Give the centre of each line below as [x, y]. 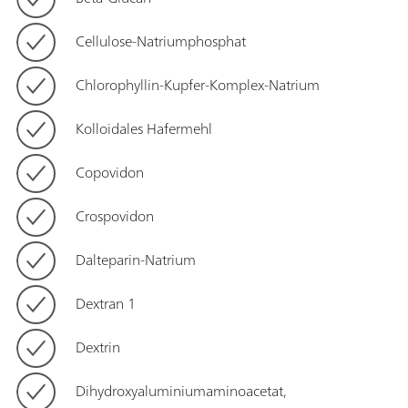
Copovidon [110, 173]
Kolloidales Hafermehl [144, 129]
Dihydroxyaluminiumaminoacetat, [181, 391]
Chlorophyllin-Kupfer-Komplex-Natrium [198, 85]
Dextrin [98, 347]
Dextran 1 [106, 304]
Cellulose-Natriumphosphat [161, 41]
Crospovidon [115, 216]
